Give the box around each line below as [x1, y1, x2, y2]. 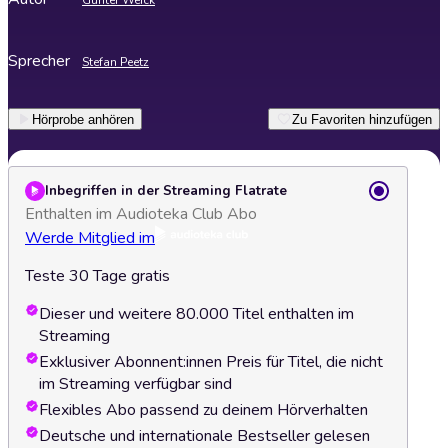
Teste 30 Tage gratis [25, 265, 170, 287]
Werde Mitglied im [25, 227, 155, 249]
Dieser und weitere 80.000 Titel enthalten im [39, 303, 354, 325]
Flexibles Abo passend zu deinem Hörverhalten [39, 399, 368, 421]
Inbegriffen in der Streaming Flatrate [45, 182, 287, 200]
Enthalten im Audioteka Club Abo [25, 203, 257, 225]
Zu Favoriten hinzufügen [292, 111, 432, 127]
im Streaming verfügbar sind [39, 373, 232, 395]
